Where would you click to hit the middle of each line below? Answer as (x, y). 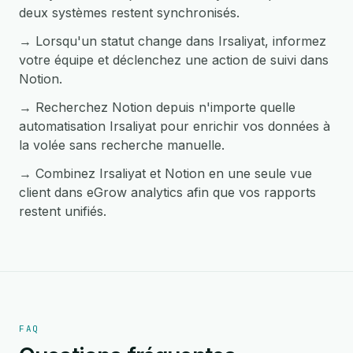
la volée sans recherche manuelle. (122, 145)
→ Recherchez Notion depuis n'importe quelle (157, 107)
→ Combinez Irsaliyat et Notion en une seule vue (165, 173)
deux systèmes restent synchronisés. (129, 13)
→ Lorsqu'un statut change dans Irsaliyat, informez (173, 41)
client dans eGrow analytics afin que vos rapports (167, 192)
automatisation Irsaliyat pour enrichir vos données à (175, 126)
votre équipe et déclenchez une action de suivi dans (174, 60)
